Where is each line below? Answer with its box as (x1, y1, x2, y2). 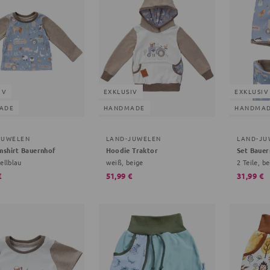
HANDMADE (103, 103, 145, 113)
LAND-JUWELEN (105, 134, 162, 143)
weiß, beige (105, 157, 143, 168)
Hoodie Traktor (105, 145, 158, 155)
